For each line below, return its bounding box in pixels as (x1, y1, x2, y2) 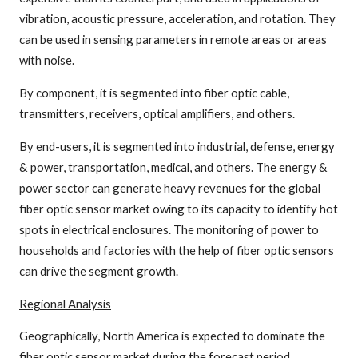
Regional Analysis (19, 296, 111, 311)
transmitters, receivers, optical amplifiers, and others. (19, 105, 295, 121)
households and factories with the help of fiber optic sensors (19, 242, 334, 257)
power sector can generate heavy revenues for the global (19, 180, 320, 195)
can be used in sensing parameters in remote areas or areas (19, 31, 327, 46)
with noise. (19, 52, 74, 67)
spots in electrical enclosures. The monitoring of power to (19, 221, 319, 237)
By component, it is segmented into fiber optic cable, (19, 85, 289, 100)
